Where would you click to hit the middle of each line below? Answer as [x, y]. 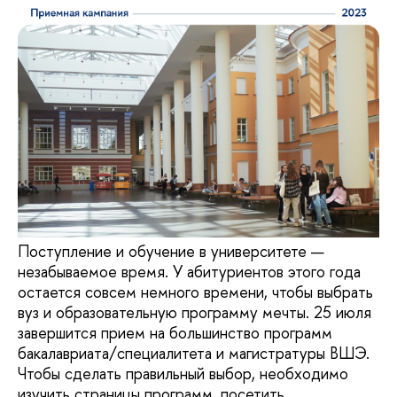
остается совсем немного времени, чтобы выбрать [195, 292]
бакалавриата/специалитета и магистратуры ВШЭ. [194, 354]
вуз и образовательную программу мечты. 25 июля [195, 313]
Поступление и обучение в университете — [171, 252]
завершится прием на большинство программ [175, 333]
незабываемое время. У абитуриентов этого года [189, 272]
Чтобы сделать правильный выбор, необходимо [183, 374]
